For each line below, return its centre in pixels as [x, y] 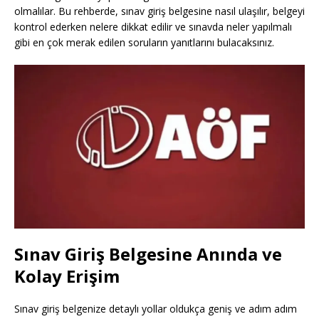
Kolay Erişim [67, 276]
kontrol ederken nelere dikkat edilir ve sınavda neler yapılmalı [153, 27]
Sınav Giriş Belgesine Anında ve [148, 253]
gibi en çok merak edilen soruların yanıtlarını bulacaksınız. [144, 43]
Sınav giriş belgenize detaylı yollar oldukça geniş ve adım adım [156, 308]
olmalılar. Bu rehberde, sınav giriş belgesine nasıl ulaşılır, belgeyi [159, 11]
